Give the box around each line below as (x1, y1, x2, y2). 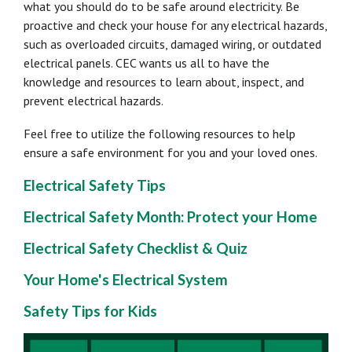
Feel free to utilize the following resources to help (24, 126, 295, 142)
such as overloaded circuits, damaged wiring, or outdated (24, 36, 321, 53)
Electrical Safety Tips (24, 176, 166, 195)
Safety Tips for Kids (24, 302, 157, 321)
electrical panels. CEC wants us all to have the (24, 55, 269, 71)
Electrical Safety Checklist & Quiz (24, 239, 247, 258)
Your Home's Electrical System (24, 270, 228, 289)
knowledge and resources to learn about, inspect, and (24, 74, 304, 90)
